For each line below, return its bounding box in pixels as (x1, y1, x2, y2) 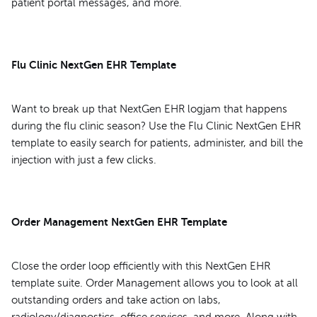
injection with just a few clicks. (11, 154, 156, 166)
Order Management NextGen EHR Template (11, 215, 227, 228)
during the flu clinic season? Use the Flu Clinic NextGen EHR (11, 120, 301, 132)
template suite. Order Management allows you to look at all (11, 277, 298, 289)
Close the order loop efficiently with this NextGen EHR (11, 260, 270, 272)
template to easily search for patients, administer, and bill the (11, 137, 303, 149)
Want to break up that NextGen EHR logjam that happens (11, 103, 287, 115)
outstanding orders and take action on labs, (11, 294, 221, 306)
